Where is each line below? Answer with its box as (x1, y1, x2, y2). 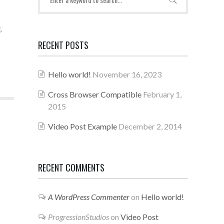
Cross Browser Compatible (48, 89, 141, 99)
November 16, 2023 (92, 69, 161, 79)
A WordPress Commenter (48, 192, 129, 201)
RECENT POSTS (38, 38, 88, 51)
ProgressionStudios (48, 212, 109, 221)
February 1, (143, 89, 181, 99)
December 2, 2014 (118, 121, 182, 131)
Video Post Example (48, 121, 117, 131)
